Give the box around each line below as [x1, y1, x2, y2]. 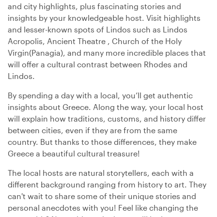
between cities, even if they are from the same [8, 125, 177, 135]
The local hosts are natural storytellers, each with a [8, 168, 194, 177]
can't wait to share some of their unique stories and [8, 191, 196, 201]
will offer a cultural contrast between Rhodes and [8, 60, 187, 69]
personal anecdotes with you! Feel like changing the [8, 203, 198, 212]
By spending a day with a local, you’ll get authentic [8, 91, 193, 100]
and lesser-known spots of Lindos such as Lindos [8, 25, 187, 34]
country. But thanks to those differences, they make [8, 137, 197, 146]
